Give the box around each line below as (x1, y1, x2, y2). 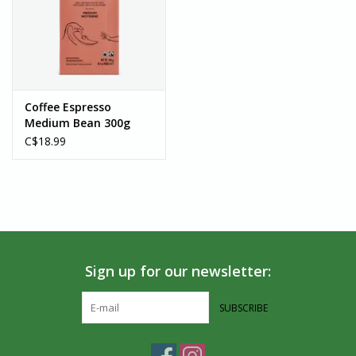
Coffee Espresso (25, 99, 111, 115)
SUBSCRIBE (219, 301, 268, 315)
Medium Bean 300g (25, 115, 130, 131)
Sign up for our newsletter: (85, 261, 271, 281)
